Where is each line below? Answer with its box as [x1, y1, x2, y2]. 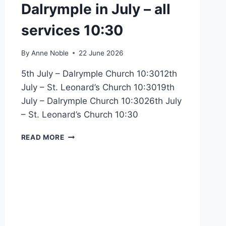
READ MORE [21, 133, 65, 141]
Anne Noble [31, 48, 69, 57]
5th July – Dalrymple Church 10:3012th [21, 68, 177, 79]
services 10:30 [21, 22, 123, 39]
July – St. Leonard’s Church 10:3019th [21, 82, 175, 92]
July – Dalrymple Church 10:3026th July [21, 95, 182, 106]
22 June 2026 [78, 48, 123, 57]
